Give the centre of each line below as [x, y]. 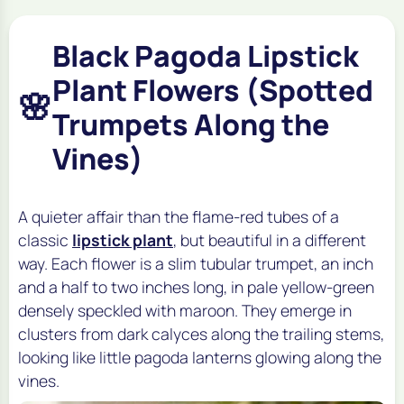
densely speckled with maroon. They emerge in [185, 310]
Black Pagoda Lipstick [206, 55]
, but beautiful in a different [270, 239]
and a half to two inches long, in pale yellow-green [196, 286]
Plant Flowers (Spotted [213, 90]
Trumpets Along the [191, 124]
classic [45, 239]
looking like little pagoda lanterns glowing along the [200, 357]
